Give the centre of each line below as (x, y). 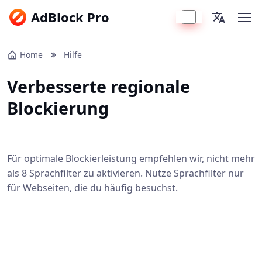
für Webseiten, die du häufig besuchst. (92, 188)
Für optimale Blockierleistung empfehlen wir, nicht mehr (131, 158)
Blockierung (58, 108)
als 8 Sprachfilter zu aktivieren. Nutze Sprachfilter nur (125, 173)
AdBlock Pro (70, 17)
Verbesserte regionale (99, 86)
